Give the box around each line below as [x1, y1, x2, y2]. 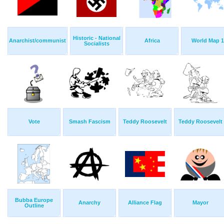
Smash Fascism [68, 118, 110, 125]
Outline [24, 202, 44, 209]
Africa [144, 37, 160, 44]
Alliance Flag [128, 199, 162, 206]
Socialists [83, 40, 109, 47]
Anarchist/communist [9, 37, 66, 44]
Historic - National [72, 35, 120, 41]
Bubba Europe [15, 197, 53, 203]
